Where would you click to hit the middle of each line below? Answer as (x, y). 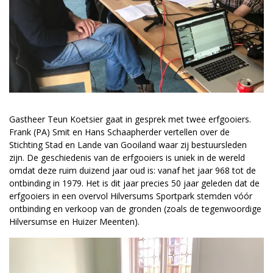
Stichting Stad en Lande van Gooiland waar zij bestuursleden (128, 145)
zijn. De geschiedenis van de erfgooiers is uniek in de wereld (127, 158)
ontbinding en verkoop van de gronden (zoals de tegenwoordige (135, 209)
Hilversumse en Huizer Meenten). (74, 222)
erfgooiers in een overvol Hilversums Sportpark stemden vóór (131, 196)
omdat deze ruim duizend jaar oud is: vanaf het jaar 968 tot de (133, 171)
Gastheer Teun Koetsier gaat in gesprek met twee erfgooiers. (130, 119)
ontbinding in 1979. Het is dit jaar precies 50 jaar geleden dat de (134, 183)
